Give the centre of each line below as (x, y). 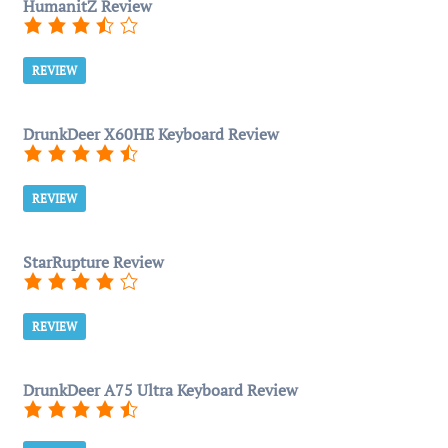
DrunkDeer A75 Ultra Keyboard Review (160, 390)
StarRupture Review (93, 262)
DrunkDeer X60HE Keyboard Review (151, 134)
